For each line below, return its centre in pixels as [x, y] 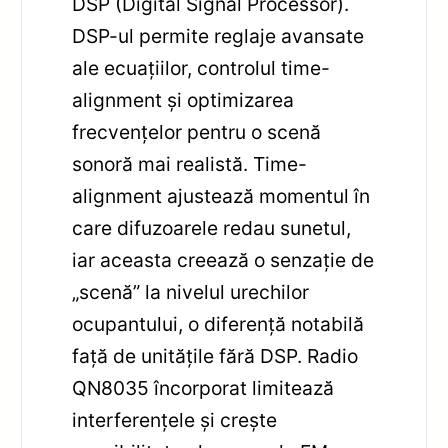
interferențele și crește [175, 419]
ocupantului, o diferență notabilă [218, 323]
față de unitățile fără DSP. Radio [215, 355]
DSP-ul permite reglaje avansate [218, 35]
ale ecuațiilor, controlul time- [201, 67]
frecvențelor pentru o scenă [197, 131]
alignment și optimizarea [183, 99]
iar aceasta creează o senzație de [223, 259]
